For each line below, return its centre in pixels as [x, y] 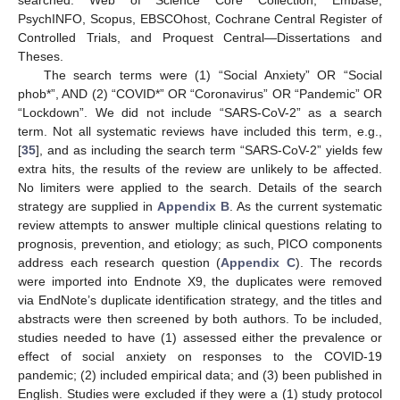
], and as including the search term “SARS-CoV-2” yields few [209, 150]
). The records [339, 263]
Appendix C [258, 263]
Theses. [41, 57]
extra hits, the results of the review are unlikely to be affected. [200, 169]
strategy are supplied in [87, 207]
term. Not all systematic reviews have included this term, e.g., [200, 132]
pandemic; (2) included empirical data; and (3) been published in [200, 375]
